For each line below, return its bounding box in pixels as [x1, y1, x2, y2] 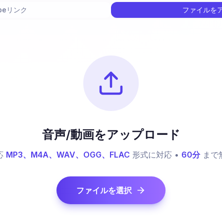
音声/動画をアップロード [42, 127, 180, 142]
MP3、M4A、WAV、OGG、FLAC [6, 150, 130, 160]
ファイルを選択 [76, 185, 132, 195]
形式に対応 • [132, 150, 179, 160]
